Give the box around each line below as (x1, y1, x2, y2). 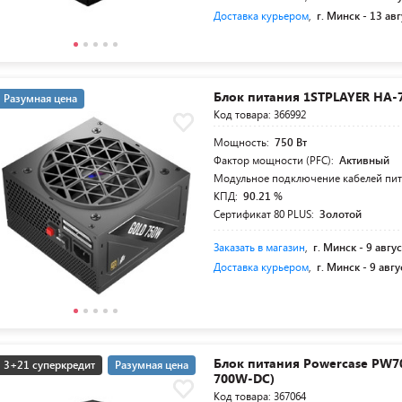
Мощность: (214, 135, 273, 149)
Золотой (319, 206, 363, 221)
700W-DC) (214, 370, 275, 387)
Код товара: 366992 (214, 107, 307, 121)
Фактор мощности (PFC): (214, 153, 337, 167)
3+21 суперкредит (4, 357, 95, 371)
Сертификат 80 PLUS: (214, 206, 318, 221)
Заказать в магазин (214, 240, 306, 254)
